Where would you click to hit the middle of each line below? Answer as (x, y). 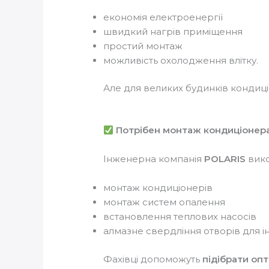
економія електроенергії (163, 17)
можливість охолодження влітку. (181, 60)
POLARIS (225, 159)
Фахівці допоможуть (153, 259)
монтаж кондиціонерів (158, 188)
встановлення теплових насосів (180, 217)
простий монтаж (143, 46)
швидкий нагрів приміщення (173, 31)
